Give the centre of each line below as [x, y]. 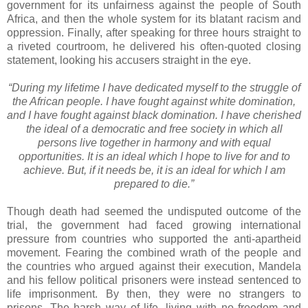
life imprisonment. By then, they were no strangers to [154, 294]
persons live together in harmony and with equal [154, 142]
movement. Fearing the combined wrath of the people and [154, 252]
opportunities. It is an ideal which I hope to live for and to [154, 156]
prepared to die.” [154, 184]
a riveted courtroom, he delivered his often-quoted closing [154, 46]
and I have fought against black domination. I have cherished [154, 115]
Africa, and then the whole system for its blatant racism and [154, 19]
